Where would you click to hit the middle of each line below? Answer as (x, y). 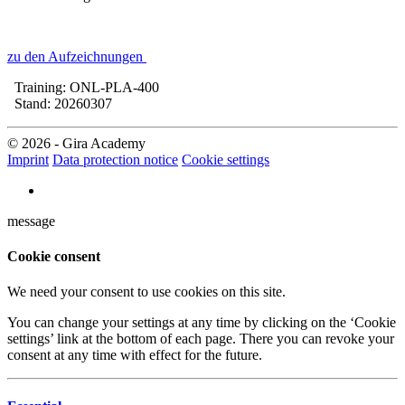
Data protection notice (115, 159)
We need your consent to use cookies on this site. (146, 292)
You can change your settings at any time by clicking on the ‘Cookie (202, 323)
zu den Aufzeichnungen (77, 56)
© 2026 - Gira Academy (76, 143)
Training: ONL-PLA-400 (83, 87)
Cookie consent (54, 256)
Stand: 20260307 (60, 103)
